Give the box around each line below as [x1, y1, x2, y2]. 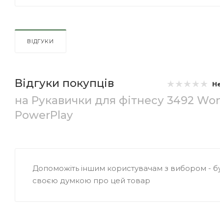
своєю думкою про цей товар [32, 176, 150, 186]
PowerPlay [15, 109, 73, 122]
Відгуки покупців [15, 77, 114, 90]
